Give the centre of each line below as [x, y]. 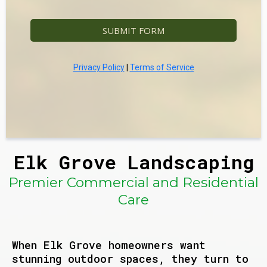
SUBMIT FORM [133, 30]
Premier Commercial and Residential [133, 182]
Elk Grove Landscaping [133, 162]
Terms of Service [162, 67]
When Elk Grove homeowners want [109, 245]
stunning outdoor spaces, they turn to [130, 259]
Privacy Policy [99, 67]
